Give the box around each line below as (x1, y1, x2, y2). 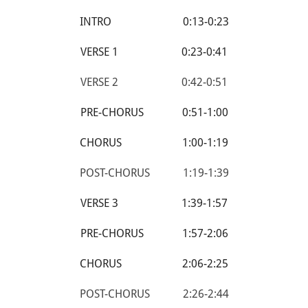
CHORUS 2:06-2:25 (80, 256, 228, 271)
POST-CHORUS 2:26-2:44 (79, 287, 229, 301)
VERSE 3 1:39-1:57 (80, 196, 228, 210)
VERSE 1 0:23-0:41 (80, 45, 228, 59)
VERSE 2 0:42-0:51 (80, 75, 228, 89)
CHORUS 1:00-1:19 (80, 135, 228, 150)
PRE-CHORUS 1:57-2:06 (80, 226, 228, 241)
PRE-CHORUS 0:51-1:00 (80, 105, 228, 120)
